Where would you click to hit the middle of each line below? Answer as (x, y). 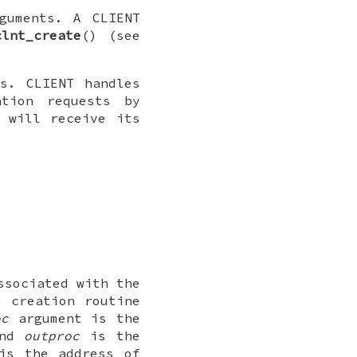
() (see (111, 35)
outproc (52, 336)
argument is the (75, 318)
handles (107, 83)
